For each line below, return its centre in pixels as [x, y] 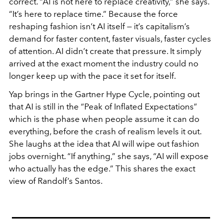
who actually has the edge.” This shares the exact [102, 168]
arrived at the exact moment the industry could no [104, 63]
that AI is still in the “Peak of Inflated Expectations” [103, 106]
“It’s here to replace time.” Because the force [93, 14]
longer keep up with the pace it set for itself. [92, 76]
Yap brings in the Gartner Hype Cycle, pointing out [104, 94]
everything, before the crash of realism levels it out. [105, 131]
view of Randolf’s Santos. [56, 181]
